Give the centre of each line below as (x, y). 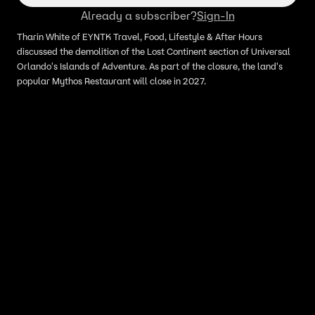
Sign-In (216, 15)
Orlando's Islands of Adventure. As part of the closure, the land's (150, 66)
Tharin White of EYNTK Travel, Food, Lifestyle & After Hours (140, 37)
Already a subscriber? (139, 15)
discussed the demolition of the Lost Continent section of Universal (154, 52)
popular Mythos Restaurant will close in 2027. (111, 81)
